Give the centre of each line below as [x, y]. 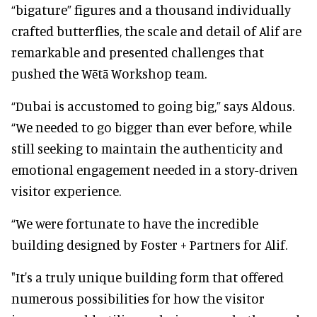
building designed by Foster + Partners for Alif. [149, 245]
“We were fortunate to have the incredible [135, 224]
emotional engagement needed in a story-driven [155, 170]
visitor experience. [66, 191]
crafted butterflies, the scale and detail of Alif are [156, 31]
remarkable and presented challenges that [138, 52]
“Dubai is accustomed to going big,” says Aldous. [153, 106]
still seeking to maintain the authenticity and [147, 149]
